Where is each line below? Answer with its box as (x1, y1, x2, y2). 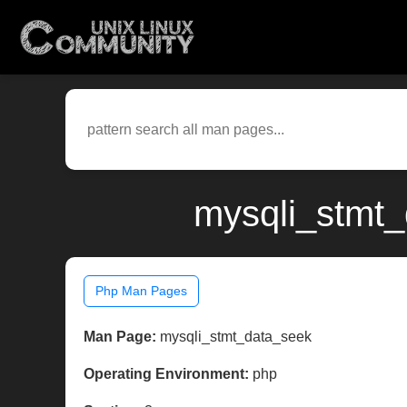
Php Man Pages (95, 283, 187, 299)
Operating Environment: (84, 366, 249, 382)
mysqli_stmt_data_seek (156, 329, 312, 345)
